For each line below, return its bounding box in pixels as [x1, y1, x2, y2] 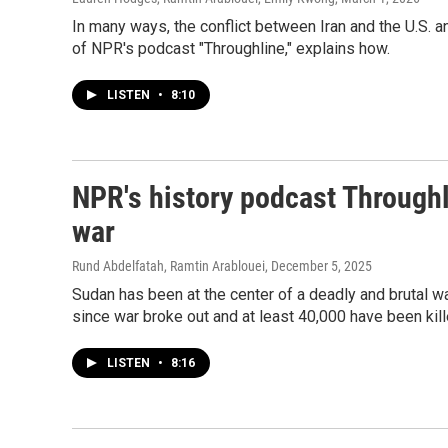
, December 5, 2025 [265, 258, 372, 274]
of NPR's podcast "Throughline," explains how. [72, 39, 390, 58]
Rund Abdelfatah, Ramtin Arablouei [72, 258, 265, 274]
